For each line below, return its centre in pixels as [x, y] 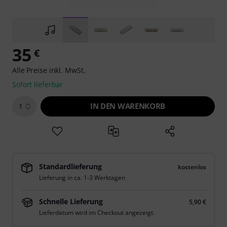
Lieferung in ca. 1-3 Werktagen [82, 178]
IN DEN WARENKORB [128, 106]
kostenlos [192, 167]
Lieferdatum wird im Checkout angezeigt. [97, 213]
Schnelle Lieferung [71, 201]
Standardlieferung [70, 166]
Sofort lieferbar [38, 84]
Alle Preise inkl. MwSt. [49, 70]
